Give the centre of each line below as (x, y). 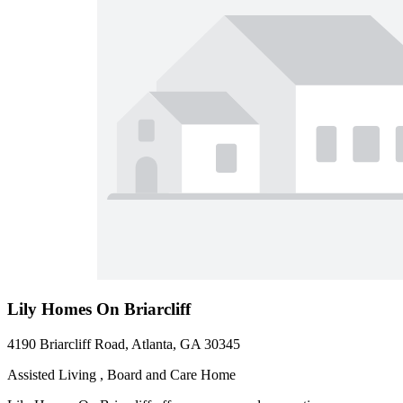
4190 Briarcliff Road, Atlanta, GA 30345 (124, 345)
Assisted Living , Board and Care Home (121, 375)
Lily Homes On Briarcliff (99, 309)
